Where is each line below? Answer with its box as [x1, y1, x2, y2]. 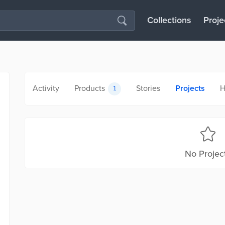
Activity [33, 83, 59, 93]
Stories [136, 83, 160, 93]
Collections [147, 15, 191, 26]
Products [74, 83, 105, 93]
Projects [175, 83, 205, 93]
